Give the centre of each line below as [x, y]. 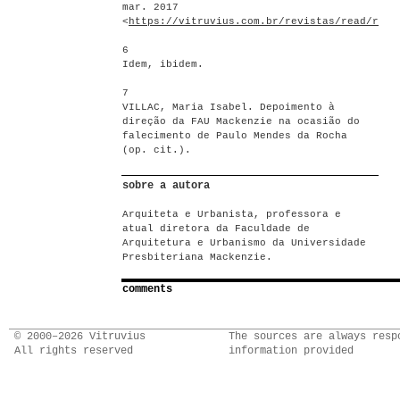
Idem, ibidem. [163, 64]
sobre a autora [166, 186]
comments [147, 289]
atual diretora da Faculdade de [216, 229]
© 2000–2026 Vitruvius [80, 337]
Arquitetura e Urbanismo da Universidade [244, 243]
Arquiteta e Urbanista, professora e [232, 214]
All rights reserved [74, 351]
